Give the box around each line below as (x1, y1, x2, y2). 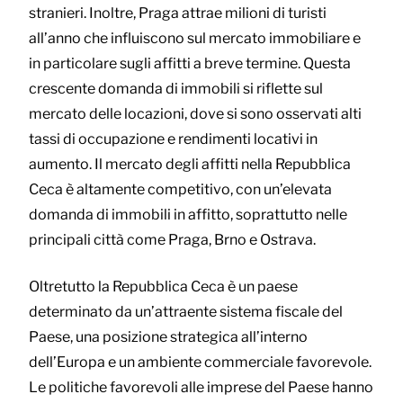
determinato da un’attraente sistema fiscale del (29, 302, 343, 320)
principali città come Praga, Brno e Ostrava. (29, 230, 316, 248)
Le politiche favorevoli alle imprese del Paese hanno (29, 378, 373, 396)
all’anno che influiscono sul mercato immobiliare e (29, 29, 361, 47)
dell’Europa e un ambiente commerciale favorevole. (29, 353, 372, 371)
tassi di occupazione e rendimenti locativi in (29, 130, 318, 148)
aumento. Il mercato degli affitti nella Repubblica (29, 155, 351, 173)
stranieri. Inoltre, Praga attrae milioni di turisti (29, 4, 327, 22)
